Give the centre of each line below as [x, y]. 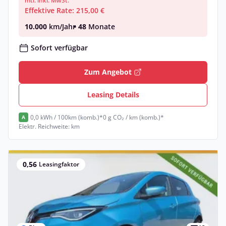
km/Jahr [61, 26]
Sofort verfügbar [59, 48]
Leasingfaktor [59, 164]
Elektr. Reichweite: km [49, 126]
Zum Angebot [108, 72]
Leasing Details [113, 95]
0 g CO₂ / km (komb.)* [133, 117]
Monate [101, 26]
